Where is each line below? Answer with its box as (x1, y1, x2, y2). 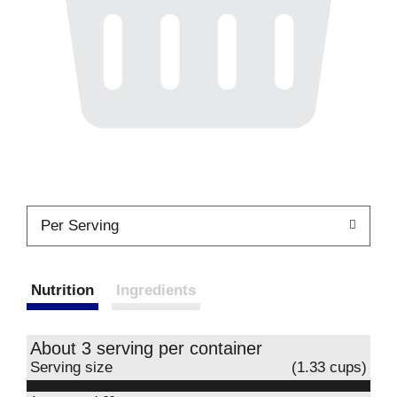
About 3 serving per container (30, 339, 262, 358)
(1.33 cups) (292, 359, 367, 376)
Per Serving (41, 217, 119, 234)
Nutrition (31, 282, 94, 299)
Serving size (30, 359, 113, 376)
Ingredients (116, 282, 196, 299)
